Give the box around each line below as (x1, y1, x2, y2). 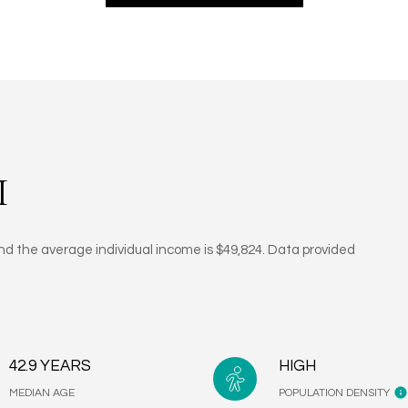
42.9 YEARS (9, 358, 92, 375)
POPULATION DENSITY (278, 387, 390, 400)
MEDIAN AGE (9, 387, 76, 400)
